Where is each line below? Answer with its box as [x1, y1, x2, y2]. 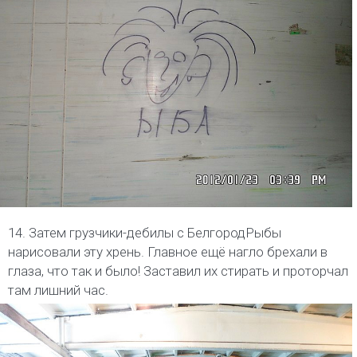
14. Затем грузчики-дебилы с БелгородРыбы [8, 225, 281, 241]
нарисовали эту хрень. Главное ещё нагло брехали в [8, 244, 328, 261]
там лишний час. [8, 282, 108, 299]
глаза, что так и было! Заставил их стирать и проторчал [8, 263, 348, 280]
